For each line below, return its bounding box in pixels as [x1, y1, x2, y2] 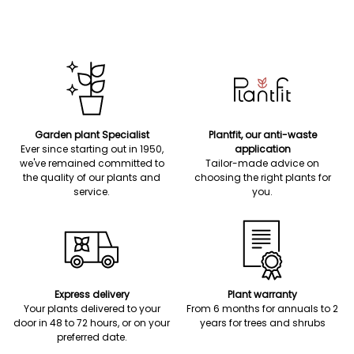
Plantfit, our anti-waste [208, 128, 317, 141]
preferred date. [56, 330, 127, 344]
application [234, 142, 291, 156]
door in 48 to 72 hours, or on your [13, 316, 170, 330]
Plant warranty [228, 288, 297, 301]
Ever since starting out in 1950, [20, 142, 164, 156]
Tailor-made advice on [205, 156, 319, 170]
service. [73, 185, 110, 198]
